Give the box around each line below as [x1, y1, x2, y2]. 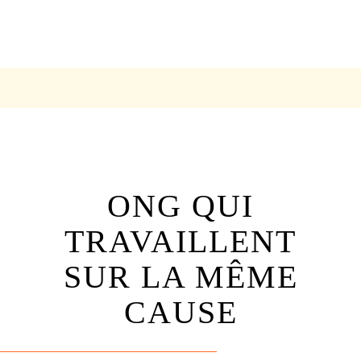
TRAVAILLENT [64, 223, 297, 259]
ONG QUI [107, 188, 254, 224]
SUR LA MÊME [63, 259, 298, 295]
